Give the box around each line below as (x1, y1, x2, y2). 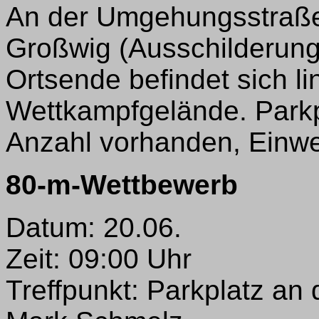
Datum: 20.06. (6, 211, 182, 243)
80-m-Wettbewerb (6, 169, 238, 200)
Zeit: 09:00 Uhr (6, 243, 192, 274)
